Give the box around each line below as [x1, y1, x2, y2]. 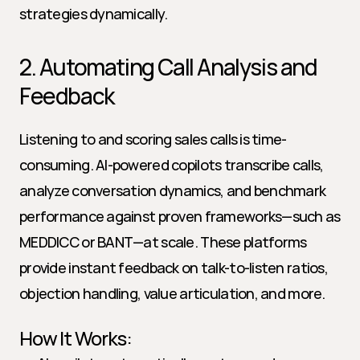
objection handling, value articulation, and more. [19, 284, 325, 303]
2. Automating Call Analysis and [19, 51, 317, 82]
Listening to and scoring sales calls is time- [19, 129, 287, 149]
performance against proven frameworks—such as [19, 207, 341, 226]
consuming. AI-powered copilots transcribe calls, [19, 155, 324, 174]
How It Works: [19, 325, 132, 351]
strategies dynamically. [19, 4, 168, 23]
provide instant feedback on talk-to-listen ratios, [19, 258, 328, 277]
